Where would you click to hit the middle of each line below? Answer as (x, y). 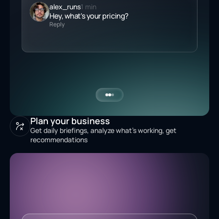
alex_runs (65, 7)
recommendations (59, 140)
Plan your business (70, 121)
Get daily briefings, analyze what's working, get (103, 130)
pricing (114, 16)
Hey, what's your (76, 16)
